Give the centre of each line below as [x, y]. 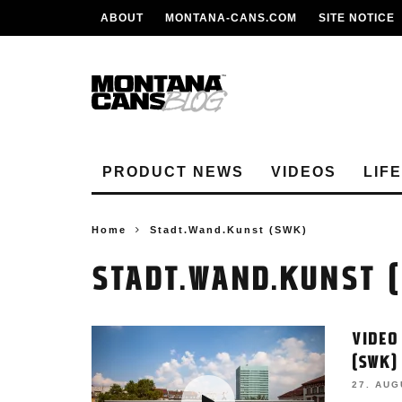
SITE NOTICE [357, 18]
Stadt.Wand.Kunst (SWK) [229, 230]
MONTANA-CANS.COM [231, 18]
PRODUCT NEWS [173, 172]
